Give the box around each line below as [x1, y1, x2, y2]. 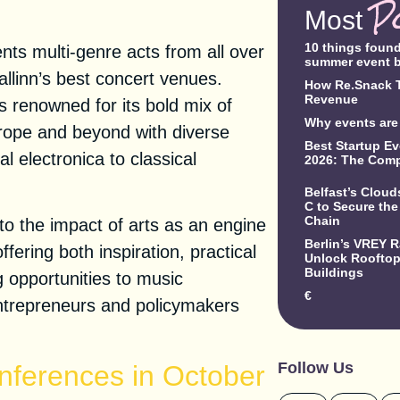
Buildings [304, 264, 364, 279]
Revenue [304, 91, 359, 106]
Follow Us [278, 358, 354, 377]
